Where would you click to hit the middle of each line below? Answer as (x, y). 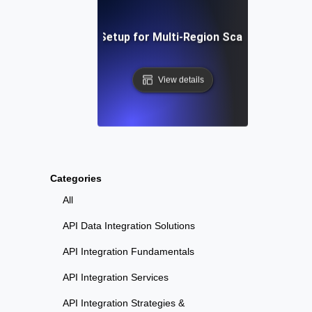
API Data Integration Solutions (129, 226)
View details (181, 80)
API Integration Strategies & (124, 303)
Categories (76, 179)
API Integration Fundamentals (128, 252)
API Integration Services (116, 278)
